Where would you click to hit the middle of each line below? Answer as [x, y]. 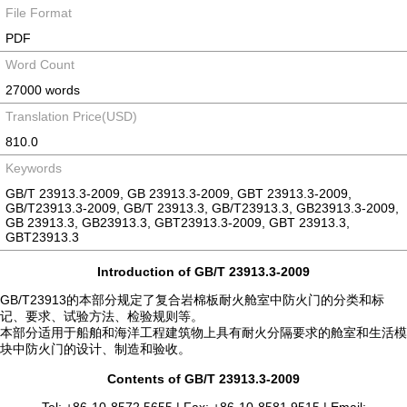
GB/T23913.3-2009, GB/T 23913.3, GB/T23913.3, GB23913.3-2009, [202, 208]
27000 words [43, 90]
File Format [39, 13]
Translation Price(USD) [71, 116]
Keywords [34, 168]
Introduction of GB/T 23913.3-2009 [203, 272]
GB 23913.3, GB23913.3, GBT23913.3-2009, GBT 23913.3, [178, 223]
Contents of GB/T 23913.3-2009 [203, 379]
